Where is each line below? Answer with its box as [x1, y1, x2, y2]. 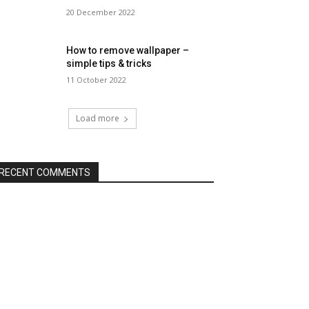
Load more [75, 112, 119, 125]
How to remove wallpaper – [66, 45, 190, 57]
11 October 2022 [66, 74, 127, 86]
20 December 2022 [66, 7, 136, 17]
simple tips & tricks [66, 58, 152, 70]
